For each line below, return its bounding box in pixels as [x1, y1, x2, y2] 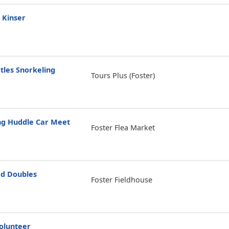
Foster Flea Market [90, 122, 155, 132]
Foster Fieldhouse [90, 174, 152, 185]
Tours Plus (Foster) [90, 70, 155, 80]
